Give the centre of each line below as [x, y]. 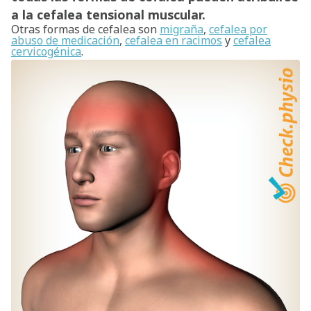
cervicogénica [46, 51]
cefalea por [238, 29]
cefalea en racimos [174, 40]
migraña [182, 29]
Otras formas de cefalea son [85, 29]
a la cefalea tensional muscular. [108, 15]
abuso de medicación [65, 40]
